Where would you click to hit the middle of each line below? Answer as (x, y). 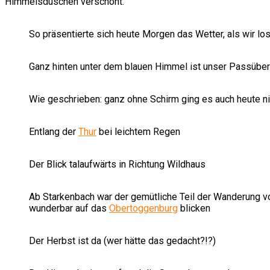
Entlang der (54, 132)
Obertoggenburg (143, 209)
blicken (194, 209)
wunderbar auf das (69, 209)
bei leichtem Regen (138, 132)
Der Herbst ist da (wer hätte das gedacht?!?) (122, 241)
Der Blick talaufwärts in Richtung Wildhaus (117, 165)
